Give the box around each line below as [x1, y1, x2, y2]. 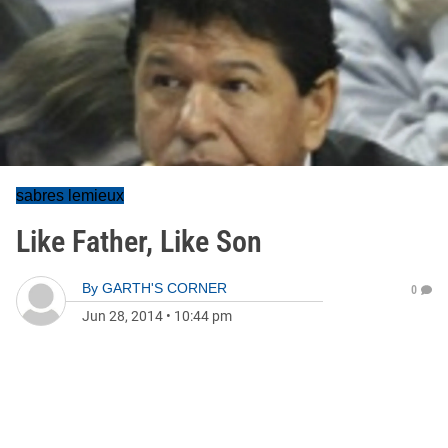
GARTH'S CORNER [102, 280, 227, 296]
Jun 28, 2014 [82, 308, 163, 324]
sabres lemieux [16, 187, 124, 204]
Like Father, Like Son [16, 224, 262, 259]
